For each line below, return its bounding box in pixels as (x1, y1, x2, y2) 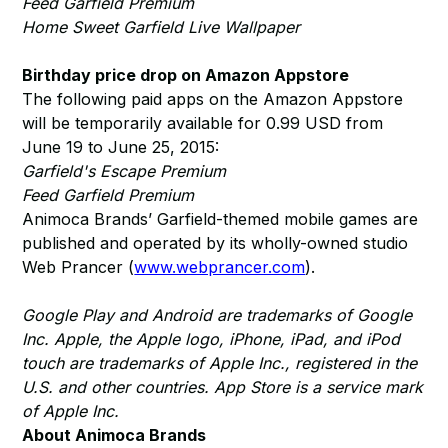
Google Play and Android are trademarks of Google (22, 305, 413, 325)
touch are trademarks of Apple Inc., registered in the (22, 353, 418, 373)
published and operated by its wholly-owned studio (22, 233, 409, 253)
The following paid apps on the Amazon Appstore (22, 89, 404, 109)
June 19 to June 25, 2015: (22, 137, 220, 157)
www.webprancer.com (134, 257, 306, 277)
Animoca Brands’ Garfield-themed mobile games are (22, 209, 419, 229)
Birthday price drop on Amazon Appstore (22, 65, 350, 85)
